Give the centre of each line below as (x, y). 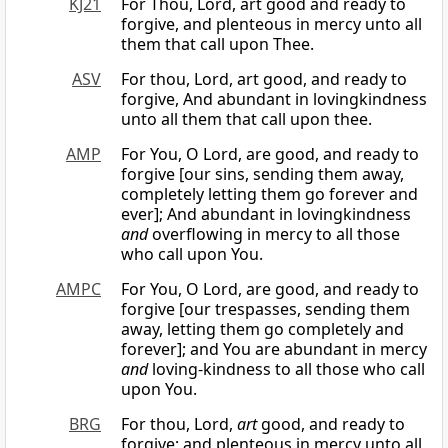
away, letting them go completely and (262, 329)
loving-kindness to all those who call (286, 369)
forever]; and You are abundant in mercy (274, 349)
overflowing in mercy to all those (274, 234)
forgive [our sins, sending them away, (262, 174)
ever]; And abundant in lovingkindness (266, 214)
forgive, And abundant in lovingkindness (274, 99)
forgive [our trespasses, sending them (265, 309)
